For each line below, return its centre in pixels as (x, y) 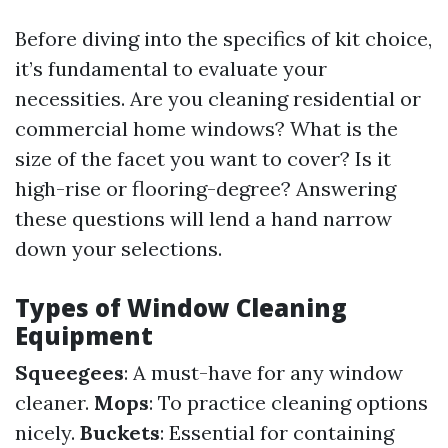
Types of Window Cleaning (181, 307)
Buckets (120, 432)
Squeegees (69, 372)
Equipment (84, 335)
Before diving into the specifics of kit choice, (223, 38)
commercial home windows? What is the (206, 128)
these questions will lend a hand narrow (203, 218)
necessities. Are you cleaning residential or (218, 98)
